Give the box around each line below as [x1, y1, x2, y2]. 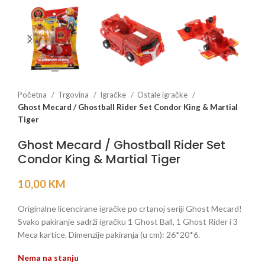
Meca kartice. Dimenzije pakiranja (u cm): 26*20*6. [18, 230, 200, 240]
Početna [18, 90, 49, 100]
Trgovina [58, 90, 91, 100]
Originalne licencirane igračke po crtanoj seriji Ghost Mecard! [18, 203, 242, 214]
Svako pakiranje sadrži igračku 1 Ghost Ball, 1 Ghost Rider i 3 [18, 216, 238, 227]
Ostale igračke [137, 90, 189, 100]
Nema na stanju [18, 253, 79, 263]
